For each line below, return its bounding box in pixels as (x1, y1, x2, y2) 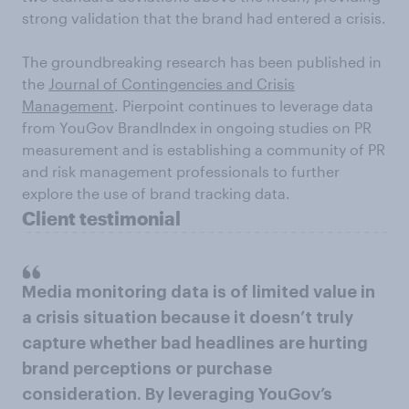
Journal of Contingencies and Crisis (48, 75, 295, 92)
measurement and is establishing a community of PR (22, 141, 385, 158)
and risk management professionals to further (22, 163, 340, 180)
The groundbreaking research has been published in (22, 53, 382, 70)
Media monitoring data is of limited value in (22, 284, 375, 300)
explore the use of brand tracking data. (22, 184, 290, 202)
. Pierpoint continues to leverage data (114, 97, 373, 114)
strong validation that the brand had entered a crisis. (22, 9, 386, 26)
